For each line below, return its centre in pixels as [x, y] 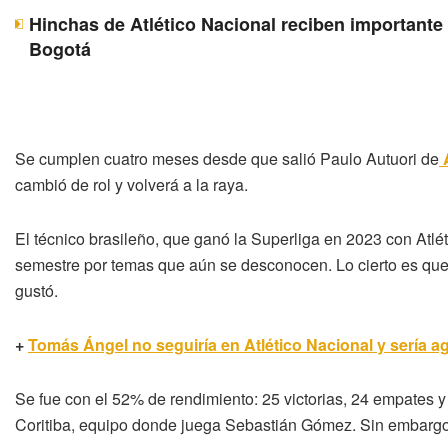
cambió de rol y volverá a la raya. [131, 184]
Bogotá [60, 48]
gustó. [36, 290]
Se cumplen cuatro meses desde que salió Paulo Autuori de [227, 158]
